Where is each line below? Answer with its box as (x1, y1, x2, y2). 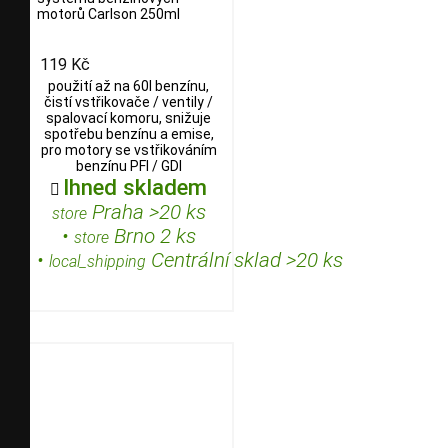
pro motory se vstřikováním (40, 142, 217, 159)
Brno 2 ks (108, 224, 196, 249)
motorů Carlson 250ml (37, 5, 180, 22)
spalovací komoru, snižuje (46, 110, 211, 127)
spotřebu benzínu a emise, (43, 126, 214, 143)
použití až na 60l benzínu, (48, 78, 209, 95)
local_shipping (49, 252, 146, 272)
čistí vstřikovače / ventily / (44, 94, 213, 111)
